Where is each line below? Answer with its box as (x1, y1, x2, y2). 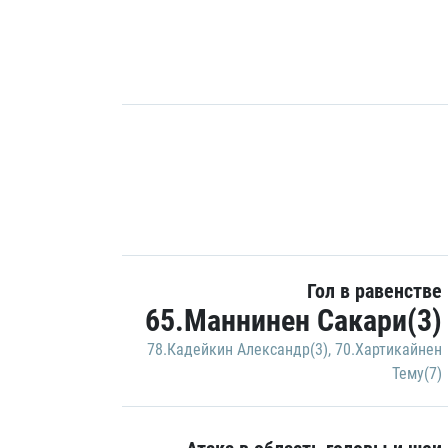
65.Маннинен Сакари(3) (145, 303, 442, 338)
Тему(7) (392, 364, 442, 383)
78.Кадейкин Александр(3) (147, 340, 328, 359)
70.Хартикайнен (335, 340, 442, 359)
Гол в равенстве (307, 279, 442, 303)
